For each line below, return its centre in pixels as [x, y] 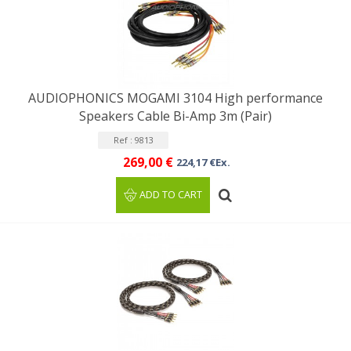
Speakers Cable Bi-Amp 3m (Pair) [175, 116]
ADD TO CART [171, 195]
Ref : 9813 [133, 140]
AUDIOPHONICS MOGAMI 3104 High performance [175, 98]
